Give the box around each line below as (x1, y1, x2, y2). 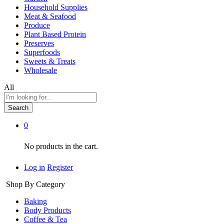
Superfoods (24, 47, 60, 56)
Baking (24, 196, 47, 205)
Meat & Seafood (24, 11, 76, 20)
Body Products (24, 205, 71, 214)
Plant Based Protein (24, 29, 86, 38)
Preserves (24, 38, 54, 47)
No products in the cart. (24, 141, 98, 150)
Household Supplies (24, 2, 87, 11)
